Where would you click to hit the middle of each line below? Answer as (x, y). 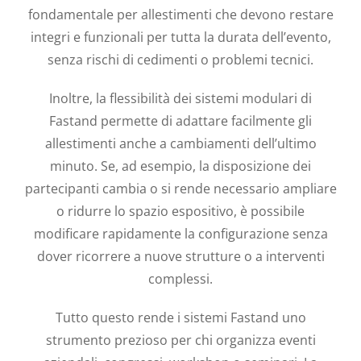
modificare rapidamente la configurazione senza (180, 233)
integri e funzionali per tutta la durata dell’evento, (180, 37)
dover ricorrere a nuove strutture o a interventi (180, 256)
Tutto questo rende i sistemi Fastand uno (180, 317)
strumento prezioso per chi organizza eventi (180, 340)
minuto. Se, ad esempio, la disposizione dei (180, 166)
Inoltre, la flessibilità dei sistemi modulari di (180, 98)
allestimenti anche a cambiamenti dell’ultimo (180, 143)
